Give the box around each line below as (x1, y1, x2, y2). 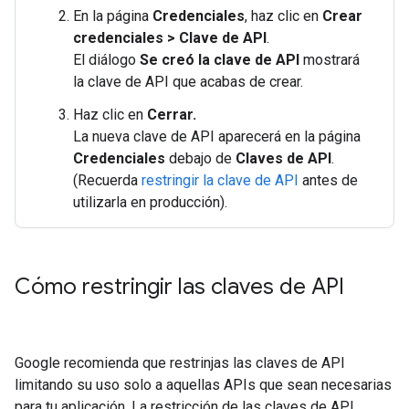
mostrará (299, 51, 360, 68)
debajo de (165, 150, 236, 167)
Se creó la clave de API (140, 51, 299, 68)
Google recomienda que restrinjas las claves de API (15, 354, 345, 372)
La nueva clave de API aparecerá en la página (73, 128, 361, 145)
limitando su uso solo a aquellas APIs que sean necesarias (15, 376, 392, 393)
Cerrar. (147, 106, 196, 123)
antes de (299, 172, 358, 189)
